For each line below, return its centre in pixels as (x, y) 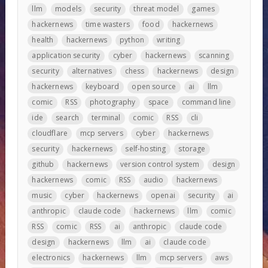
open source (154, 87)
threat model (156, 9)
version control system (160, 165)
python (132, 40)
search (67, 118)
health (43, 40)
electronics (51, 258)
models (68, 9)
